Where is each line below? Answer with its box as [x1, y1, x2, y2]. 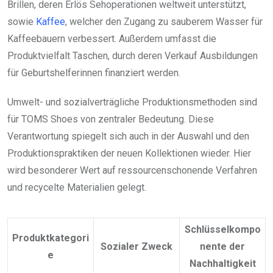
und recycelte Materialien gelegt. [7, 181, 146, 193]
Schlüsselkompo [184, 223, 261, 235]
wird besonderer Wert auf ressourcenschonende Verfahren [7, 164, 257, 176]
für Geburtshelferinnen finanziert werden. [7, 66, 180, 79]
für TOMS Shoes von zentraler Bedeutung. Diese [7, 113, 214, 125]
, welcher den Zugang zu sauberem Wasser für [65, 15, 263, 27]
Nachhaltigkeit [189, 257, 256, 269]
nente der [200, 240, 245, 252]
